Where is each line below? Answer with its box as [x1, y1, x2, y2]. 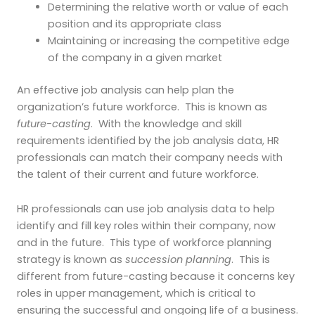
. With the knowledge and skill [91, 116, 242, 131]
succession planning [125, 252, 231, 267]
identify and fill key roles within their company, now [17, 219, 276, 233]
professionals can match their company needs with [17, 150, 283, 165]
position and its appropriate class [47, 16, 221, 31]
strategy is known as [17, 252, 125, 267]
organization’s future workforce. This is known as [17, 99, 267, 114]
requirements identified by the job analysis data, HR [17, 133, 279, 148]
